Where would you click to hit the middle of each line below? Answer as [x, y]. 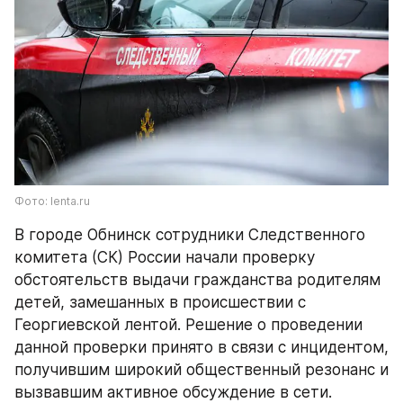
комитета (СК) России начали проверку [165, 257]
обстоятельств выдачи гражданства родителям [197, 279]
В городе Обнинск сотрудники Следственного [190, 234]
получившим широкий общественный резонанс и [201, 369]
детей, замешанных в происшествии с [160, 302]
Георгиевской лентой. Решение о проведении [188, 324]
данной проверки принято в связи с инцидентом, [201, 347]
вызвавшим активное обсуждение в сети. [173, 392]
